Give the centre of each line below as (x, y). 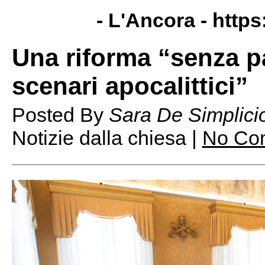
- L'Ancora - (154, 20)
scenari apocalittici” (130, 86)
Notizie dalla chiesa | (107, 138)
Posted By (60, 115)
